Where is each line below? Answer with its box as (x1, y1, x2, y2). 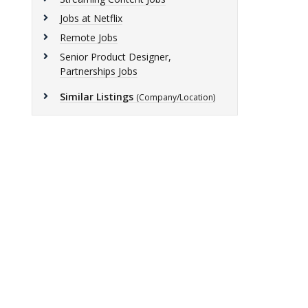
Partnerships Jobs (60, 65, 137, 78)
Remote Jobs (60, 31, 118, 44)
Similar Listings (60, 90, 133, 103)
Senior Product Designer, (60, 50, 171, 63)
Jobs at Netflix (60, 12, 122, 25)
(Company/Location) (136, 91, 215, 103)
